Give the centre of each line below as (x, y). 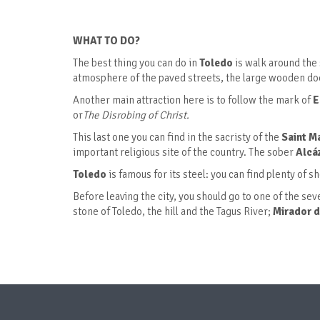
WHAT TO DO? (106, 41)
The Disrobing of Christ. (136, 115)
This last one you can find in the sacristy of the (177, 137)
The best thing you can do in (136, 63)
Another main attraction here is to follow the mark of (193, 100)
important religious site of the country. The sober (184, 152)
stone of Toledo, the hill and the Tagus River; (173, 212)
